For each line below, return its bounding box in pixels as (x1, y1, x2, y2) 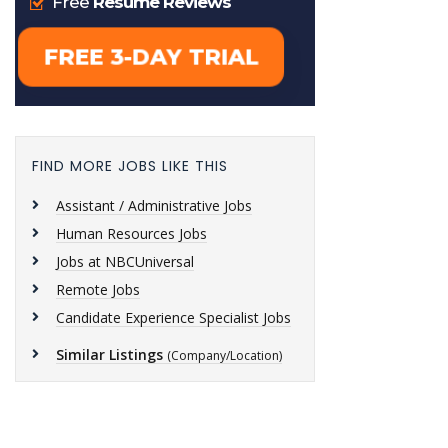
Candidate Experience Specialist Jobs (56, 308, 291, 327)
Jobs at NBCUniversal (56, 252, 194, 271)
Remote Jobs (56, 280, 140, 299)
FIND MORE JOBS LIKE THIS (32, 156, 228, 176)
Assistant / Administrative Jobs (56, 196, 252, 215)
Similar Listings (56, 345, 163, 364)
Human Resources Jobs (56, 224, 207, 243)
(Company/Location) (167, 347, 282, 364)
